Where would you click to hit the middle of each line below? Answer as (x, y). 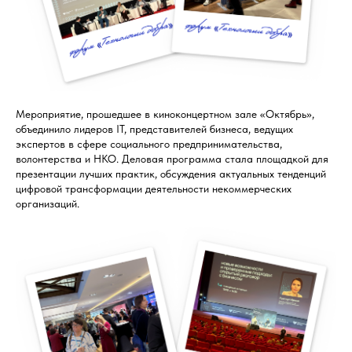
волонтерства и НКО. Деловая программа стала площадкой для (172, 159)
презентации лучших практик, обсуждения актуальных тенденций (171, 174)
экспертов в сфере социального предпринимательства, (149, 144)
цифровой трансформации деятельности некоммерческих (154, 189)
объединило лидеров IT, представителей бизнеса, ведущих (154, 129)
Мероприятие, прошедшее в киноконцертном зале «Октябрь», (165, 114)
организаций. (48, 204)
